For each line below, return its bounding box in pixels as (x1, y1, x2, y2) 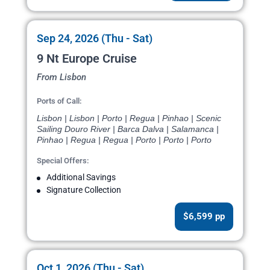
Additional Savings (46, 172, 116, 183)
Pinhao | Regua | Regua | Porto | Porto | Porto (37, 135, 212, 145)
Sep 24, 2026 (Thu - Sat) (37, 32, 152, 45)
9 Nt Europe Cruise (37, 51, 137, 66)
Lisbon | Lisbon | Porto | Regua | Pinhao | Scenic (37, 113, 221, 124)
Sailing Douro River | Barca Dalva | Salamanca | (37, 124, 219, 134)
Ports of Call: (37, 96, 82, 106)
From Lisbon (37, 72, 86, 83)
